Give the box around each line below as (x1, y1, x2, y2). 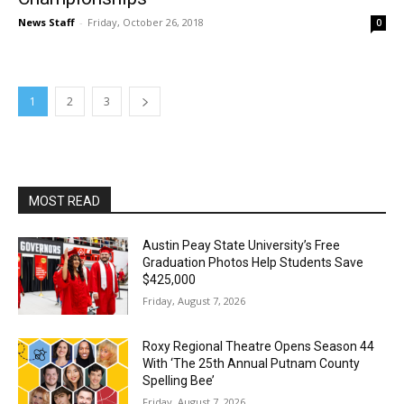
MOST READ (29, 194, 100, 209)
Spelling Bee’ (142, 372, 216, 388)
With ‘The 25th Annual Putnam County (142, 355, 361, 371)
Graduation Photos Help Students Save (142, 255, 364, 271)
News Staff (18, 15, 75, 30)
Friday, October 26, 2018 (87, 15, 204, 30)
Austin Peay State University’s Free (142, 238, 341, 253)
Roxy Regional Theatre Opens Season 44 (142, 338, 375, 353)
